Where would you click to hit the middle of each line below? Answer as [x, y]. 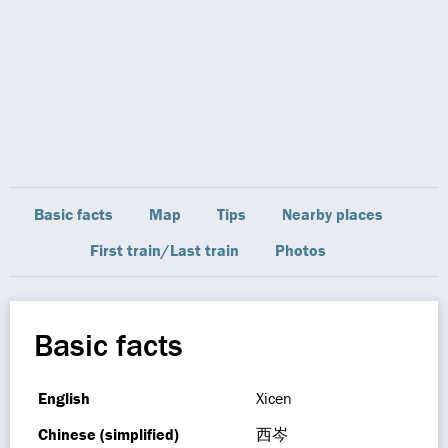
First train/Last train [164, 250]
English [64, 398]
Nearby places [332, 214]
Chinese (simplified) [108, 434]
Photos [300, 250]
